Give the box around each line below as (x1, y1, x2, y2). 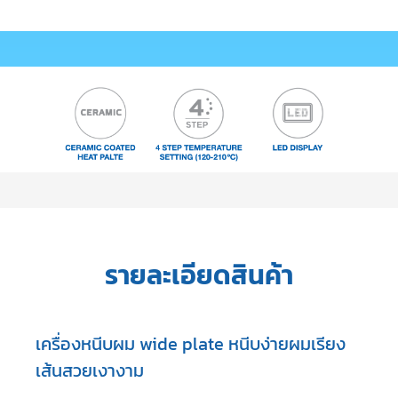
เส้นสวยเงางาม (36, 356, 148, 384)
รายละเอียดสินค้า (105, 254, 293, 295)
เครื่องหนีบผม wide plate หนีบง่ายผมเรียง (36, 330, 346, 357)
